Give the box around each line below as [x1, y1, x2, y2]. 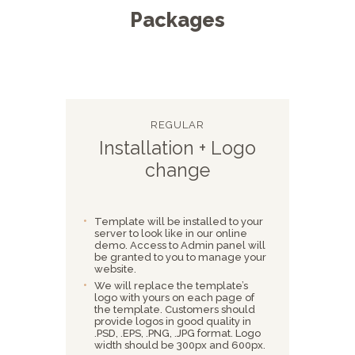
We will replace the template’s [94, 280, 249, 292]
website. [94, 262, 137, 275]
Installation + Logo [99, 136, 256, 158]
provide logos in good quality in [94, 315, 252, 328]
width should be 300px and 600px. [94, 339, 266, 352]
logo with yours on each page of [94, 292, 255, 304]
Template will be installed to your [94, 215, 264, 227]
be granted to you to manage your [94, 250, 267, 263]
